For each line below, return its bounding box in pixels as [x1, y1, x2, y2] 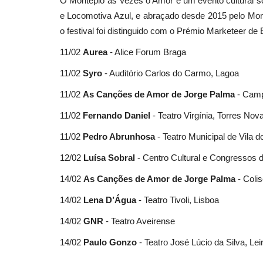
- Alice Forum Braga [107, 46, 186, 57]
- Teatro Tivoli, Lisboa [136, 194, 219, 205]
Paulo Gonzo [83, 237, 137, 247]
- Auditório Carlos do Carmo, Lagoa [102, 68, 239, 78]
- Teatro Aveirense [103, 215, 175, 226]
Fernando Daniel [83, 110, 153, 120]
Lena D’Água [83, 194, 136, 205]
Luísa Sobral [83, 152, 135, 163]
